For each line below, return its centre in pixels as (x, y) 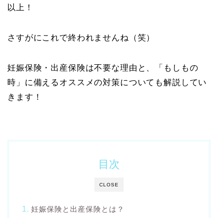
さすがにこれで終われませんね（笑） (81, 38)
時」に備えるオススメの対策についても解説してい (107, 83)
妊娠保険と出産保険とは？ (78, 209)
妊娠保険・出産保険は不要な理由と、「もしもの (103, 68)
